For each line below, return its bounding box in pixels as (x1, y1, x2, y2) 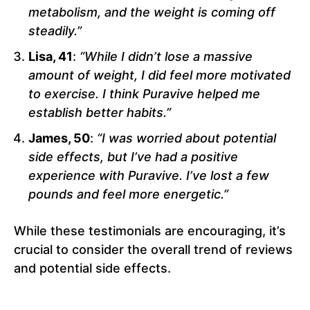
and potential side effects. (14, 261, 171, 276)
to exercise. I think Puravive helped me (28, 86, 260, 102)
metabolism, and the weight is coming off (28, 5, 275, 20)
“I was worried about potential (93, 131, 276, 146)
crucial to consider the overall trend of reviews (14, 242, 293, 257)
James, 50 (28, 131, 90, 146)
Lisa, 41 (28, 49, 73, 64)
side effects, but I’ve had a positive (28, 149, 238, 165)
